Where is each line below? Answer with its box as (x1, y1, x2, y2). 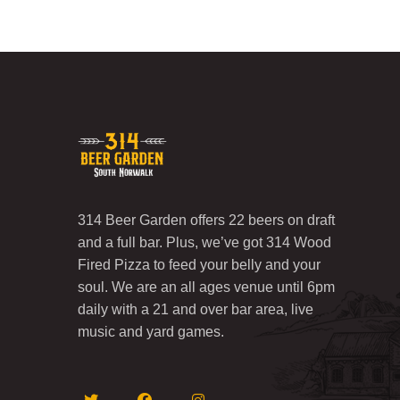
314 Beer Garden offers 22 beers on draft (78, 212, 335, 228)
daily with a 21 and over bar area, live (78, 301, 313, 317)
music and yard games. (78, 323, 224, 339)
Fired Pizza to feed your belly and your (78, 256, 321, 272)
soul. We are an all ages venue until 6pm (78, 279, 335, 295)
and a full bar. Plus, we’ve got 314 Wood (78, 234, 331, 250)
